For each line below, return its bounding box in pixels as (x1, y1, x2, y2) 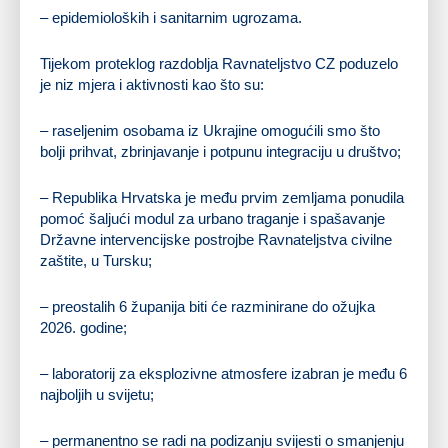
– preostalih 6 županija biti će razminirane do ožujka (40, 297, 375, 315)
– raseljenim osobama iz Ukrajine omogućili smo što (40, 121, 380, 139)
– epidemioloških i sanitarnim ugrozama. (40, 8, 302, 26)
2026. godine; (40, 318, 127, 336)
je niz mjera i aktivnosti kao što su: (40, 75, 264, 93)
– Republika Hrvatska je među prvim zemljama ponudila (40, 188, 404, 206)
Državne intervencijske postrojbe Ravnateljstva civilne (40, 230, 392, 248)
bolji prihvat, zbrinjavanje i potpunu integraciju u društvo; (40, 142, 401, 160)
